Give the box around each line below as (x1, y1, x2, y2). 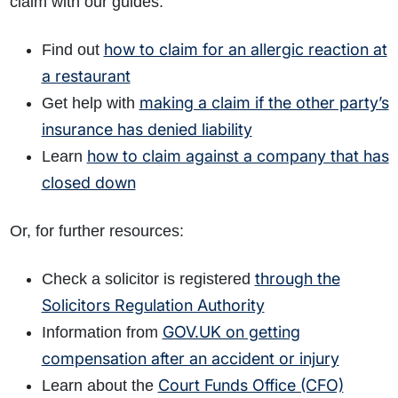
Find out (41, 41, 104, 60)
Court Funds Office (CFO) (157, 376, 344, 395)
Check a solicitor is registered (41, 270, 255, 289)
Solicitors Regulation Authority (41, 296, 265, 315)
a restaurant (41, 67, 131, 86)
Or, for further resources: (9, 222, 184, 241)
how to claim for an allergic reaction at (103, 40, 387, 60)
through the (254, 269, 340, 289)
